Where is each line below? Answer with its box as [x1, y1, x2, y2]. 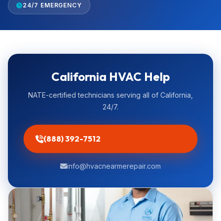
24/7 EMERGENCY [22, 1, 82, 9]
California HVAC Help [51, 69, 170, 84]
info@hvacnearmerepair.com [67, 162, 161, 170]
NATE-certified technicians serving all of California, [28, 91, 193, 99]
